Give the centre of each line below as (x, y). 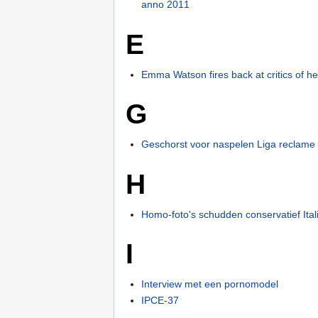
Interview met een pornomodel (210, 284)
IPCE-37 (160, 301)
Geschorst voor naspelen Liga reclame (229, 144)
